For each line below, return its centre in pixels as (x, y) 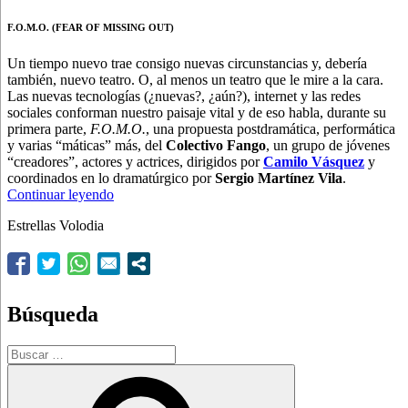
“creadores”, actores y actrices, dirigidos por (135, 161)
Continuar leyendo (61, 194)
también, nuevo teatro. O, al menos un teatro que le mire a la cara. (195, 79)
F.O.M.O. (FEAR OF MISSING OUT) (91, 27)
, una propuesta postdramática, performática (270, 128)
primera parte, (49, 128)
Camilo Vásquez (314, 161)
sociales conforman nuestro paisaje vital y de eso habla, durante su (197, 112)
